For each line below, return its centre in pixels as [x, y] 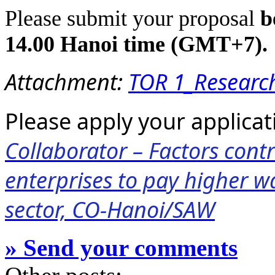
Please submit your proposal [133, 19]
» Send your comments [121, 248]
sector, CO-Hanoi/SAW [110, 210]
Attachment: [67, 82]
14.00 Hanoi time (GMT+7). [136, 45]
